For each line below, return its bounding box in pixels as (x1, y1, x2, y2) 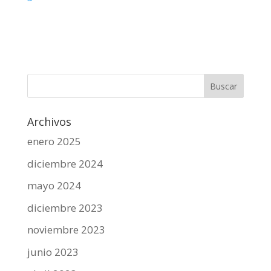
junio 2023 (27, 244, 79, 259)
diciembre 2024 (27, 156, 103, 171)
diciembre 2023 (27, 200, 103, 215)
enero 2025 (27, 134, 81, 149)
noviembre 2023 (27, 223, 105, 237)
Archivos (27, 114, 71, 129)
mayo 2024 (27, 178, 81, 193)
